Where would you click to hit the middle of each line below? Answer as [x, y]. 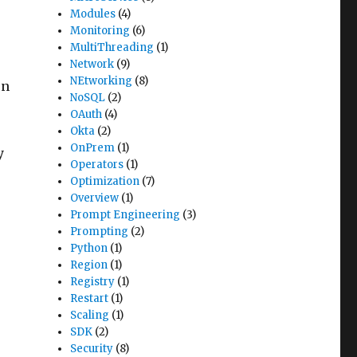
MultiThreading [112, 47]
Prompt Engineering [126, 215]
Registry [93, 282]
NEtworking [102, 81]
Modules [93, 14]
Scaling [90, 315]
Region [89, 265]
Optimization [105, 181]
